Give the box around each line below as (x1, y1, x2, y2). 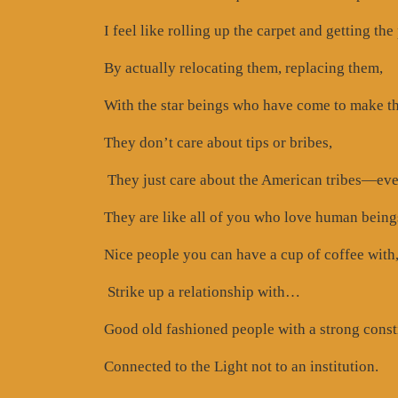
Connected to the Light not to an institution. (104, 357, 378, 375)
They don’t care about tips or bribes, (104, 133, 332, 151)
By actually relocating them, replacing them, (104, 59, 383, 76)
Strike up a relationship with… (104, 283, 300, 300)
